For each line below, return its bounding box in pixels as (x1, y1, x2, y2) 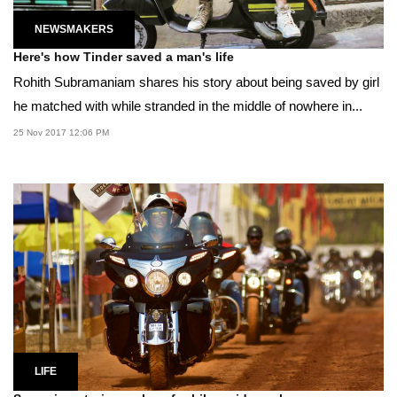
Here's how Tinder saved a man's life (13, 49, 234, 64)
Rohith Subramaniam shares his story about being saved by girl (13, 74, 379, 90)
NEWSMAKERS (35, 22, 113, 35)
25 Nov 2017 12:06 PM (13, 127, 109, 137)
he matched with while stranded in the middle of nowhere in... (13, 97, 362, 113)
